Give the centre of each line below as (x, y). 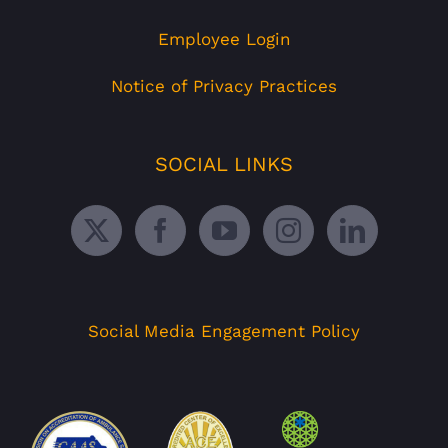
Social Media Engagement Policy (224, 331)
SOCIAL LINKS (224, 164)
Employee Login (224, 39)
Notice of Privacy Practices (224, 86)
